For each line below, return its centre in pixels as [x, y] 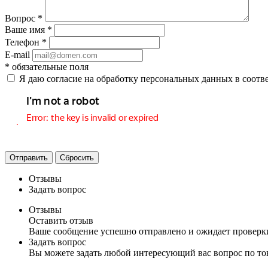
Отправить [29, 157]
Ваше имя [26, 29]
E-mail [17, 54]
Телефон [23, 42]
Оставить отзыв [61, 220]
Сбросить [77, 157]
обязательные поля [49, 66]
